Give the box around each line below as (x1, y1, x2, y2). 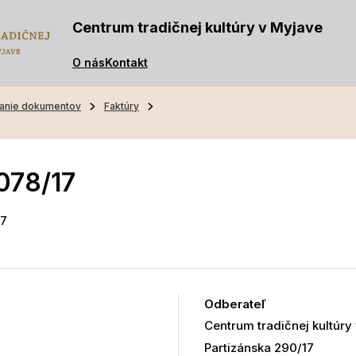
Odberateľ (203, 296, 266, 312)
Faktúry (104, 100, 139, 113)
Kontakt (105, 55, 148, 69)
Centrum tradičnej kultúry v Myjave (72, 19, 323, 36)
